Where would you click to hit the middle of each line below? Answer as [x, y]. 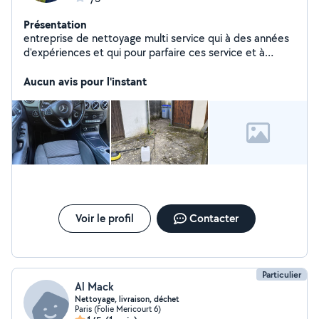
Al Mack [94, 287]
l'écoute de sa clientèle [79, 67]
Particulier [282, 274]
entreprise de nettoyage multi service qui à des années [156, 38]
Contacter [214, 218]
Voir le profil [104, 218]
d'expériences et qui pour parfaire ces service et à [144, 52]
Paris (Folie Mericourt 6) [118, 309]
